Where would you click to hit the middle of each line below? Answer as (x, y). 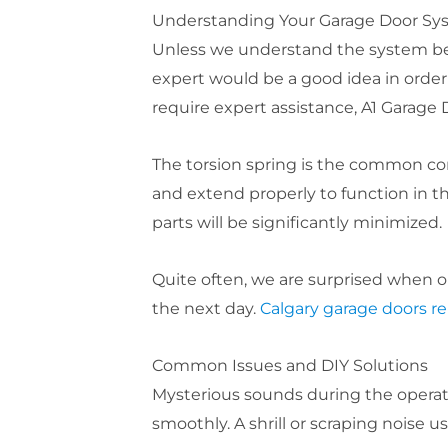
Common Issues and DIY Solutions (289, 365)
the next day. (205, 308)
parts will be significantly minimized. (296, 222)
